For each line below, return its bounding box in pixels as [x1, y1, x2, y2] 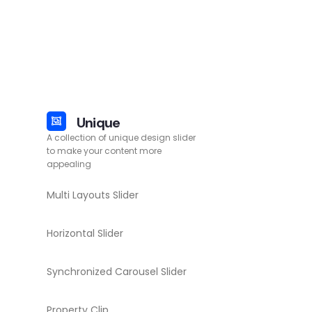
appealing [46, 158, 91, 170]
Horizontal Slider [46, 226, 123, 240]
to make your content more [46, 145, 162, 157]
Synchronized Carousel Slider [46, 265, 187, 279]
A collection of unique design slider [46, 132, 196, 143]
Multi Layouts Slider [46, 188, 139, 202]
